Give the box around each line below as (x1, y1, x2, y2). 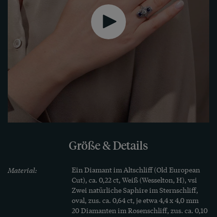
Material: (8, 165, 37, 175)
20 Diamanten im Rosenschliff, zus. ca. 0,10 (72, 205, 208, 216)
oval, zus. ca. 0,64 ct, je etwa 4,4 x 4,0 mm (72, 195, 199, 205)
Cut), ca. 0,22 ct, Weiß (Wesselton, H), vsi (72, 175, 197, 185)
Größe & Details (69, 138, 148, 154)
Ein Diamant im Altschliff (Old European (72, 165, 200, 175)
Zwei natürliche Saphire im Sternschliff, (72, 185, 198, 195)
